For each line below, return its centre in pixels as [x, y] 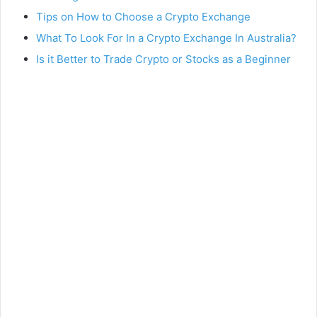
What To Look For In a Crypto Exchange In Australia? [166, 38]
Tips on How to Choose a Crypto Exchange [143, 17]
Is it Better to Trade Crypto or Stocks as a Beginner [163, 59]
